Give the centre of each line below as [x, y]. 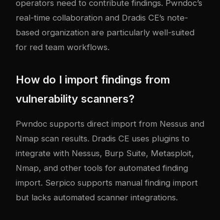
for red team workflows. [63, 47]
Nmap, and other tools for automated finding [102, 168]
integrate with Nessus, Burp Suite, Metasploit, [105, 153]
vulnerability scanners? [75, 99]
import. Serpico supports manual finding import [107, 183]
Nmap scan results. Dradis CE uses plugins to [103, 139]
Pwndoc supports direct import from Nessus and [110, 124]
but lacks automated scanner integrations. [97, 198]
